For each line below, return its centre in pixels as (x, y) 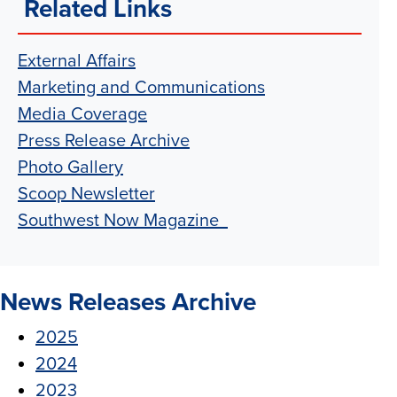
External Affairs (77, 61)
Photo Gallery (70, 167)
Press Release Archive (104, 141)
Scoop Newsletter (86, 194)
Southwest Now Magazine (123, 221)
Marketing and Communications (141, 88)
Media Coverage (82, 114)
